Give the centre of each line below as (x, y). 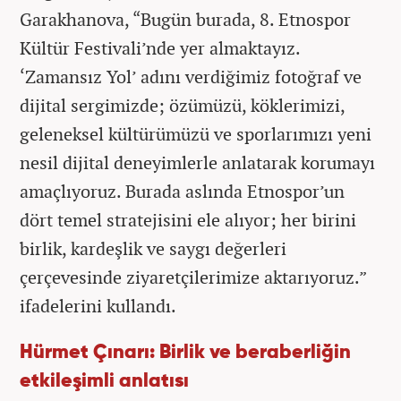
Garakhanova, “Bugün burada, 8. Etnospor (185, 19)
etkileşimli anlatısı (104, 381)
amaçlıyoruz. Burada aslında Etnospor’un (182, 191)
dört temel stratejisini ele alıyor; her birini (188, 219)
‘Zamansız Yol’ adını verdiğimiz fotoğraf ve (191, 76)
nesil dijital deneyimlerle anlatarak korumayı (197, 162)
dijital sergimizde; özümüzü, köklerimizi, (182, 105)
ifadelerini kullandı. (98, 305)
